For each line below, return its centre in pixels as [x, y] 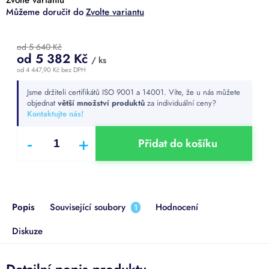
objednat [42, 103]
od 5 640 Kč [39, 47]
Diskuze [27, 231]
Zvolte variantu [115, 12]
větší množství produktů [101, 103]
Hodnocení [177, 207]
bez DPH [73, 69]
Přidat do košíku [177, 144]
